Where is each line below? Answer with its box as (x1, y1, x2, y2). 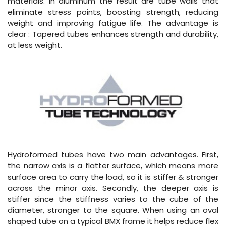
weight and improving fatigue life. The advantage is (8, 18, 218, 29)
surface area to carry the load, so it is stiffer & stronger (8, 172, 218, 183)
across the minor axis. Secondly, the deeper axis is (8, 183, 218, 194)
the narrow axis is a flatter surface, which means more (8, 160, 218, 172)
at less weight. (8, 40, 62, 51)
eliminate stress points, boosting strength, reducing (8, 7, 218, 18)
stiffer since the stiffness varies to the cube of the (8, 194, 218, 205)
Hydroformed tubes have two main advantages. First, (8, 149, 218, 160)
